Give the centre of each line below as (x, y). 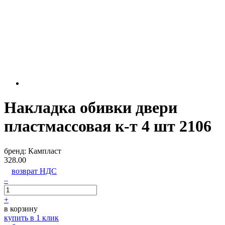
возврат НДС (34, 171)
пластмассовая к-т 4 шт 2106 (108, 126)
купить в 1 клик (31, 217)
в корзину (21, 208)
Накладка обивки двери (91, 108)
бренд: (16, 151)
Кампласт (45, 151)
